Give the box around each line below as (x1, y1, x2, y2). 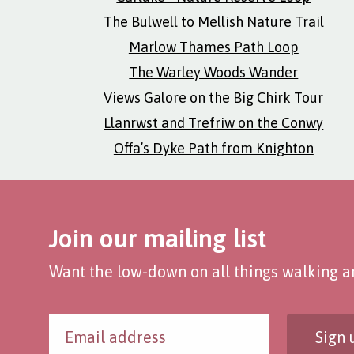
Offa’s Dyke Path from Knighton (113, 140, 314, 156)
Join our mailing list (49, 224, 266, 253)
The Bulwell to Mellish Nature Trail (103, 13, 324, 30)
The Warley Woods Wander (129, 64, 299, 81)
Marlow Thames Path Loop (128, 39, 299, 55)
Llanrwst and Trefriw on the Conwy (104, 115, 324, 131)
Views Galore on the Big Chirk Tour (104, 89, 324, 106)
